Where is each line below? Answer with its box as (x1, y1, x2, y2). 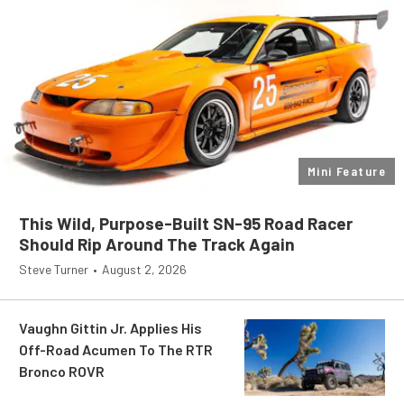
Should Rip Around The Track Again (19, 233, 295, 254)
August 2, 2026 (102, 261, 187, 277)
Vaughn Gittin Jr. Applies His (19, 318, 202, 336)
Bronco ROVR (19, 362, 105, 380)
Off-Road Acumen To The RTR (19, 340, 213, 358)
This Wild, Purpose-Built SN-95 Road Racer (19, 212, 353, 234)
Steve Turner (19, 261, 88, 277)
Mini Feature (307, 162, 386, 179)
